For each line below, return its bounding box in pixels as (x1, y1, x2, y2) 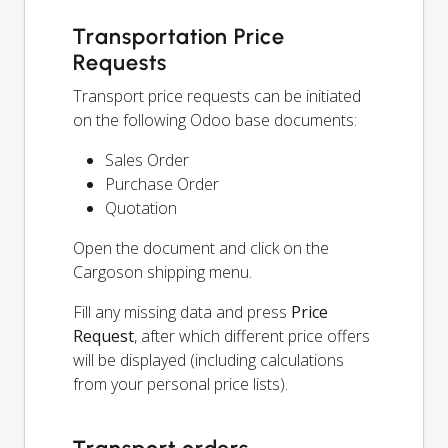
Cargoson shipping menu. (73, 261, 252, 284)
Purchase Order (105, 173, 219, 196)
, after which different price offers (134, 325, 370, 348)
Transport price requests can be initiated (73, 85, 361, 108)
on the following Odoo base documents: (73, 109, 357, 132)
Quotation (105, 197, 177, 220)
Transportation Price (73, 23, 286, 51)
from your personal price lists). (73, 373, 288, 396)
